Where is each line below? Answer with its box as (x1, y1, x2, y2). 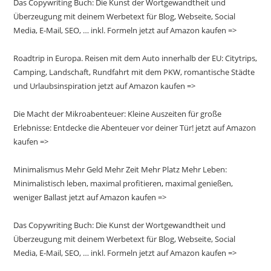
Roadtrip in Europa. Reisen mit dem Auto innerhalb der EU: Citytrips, (13, 52, 258, 64)
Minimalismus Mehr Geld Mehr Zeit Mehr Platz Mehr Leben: (13, 163, 227, 175)
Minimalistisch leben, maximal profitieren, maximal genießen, (13, 177, 233, 189)
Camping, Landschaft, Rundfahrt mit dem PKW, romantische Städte (13, 66, 255, 77)
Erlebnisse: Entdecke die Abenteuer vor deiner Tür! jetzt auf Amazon (13, 122, 256, 133)
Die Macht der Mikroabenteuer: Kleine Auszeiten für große (13, 108, 222, 119)
